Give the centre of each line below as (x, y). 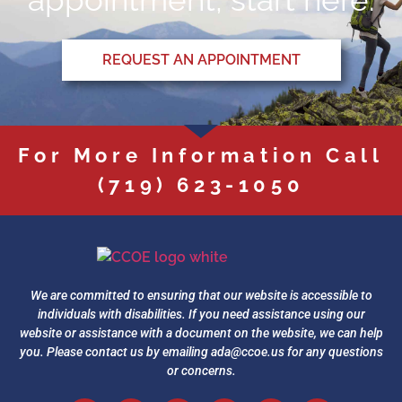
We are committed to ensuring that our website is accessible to (201, 296)
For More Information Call (201, 156)
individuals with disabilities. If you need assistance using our (201, 315)
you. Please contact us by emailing (115, 352)
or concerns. (201, 371)
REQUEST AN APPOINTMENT (201, 59)
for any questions (333, 352)
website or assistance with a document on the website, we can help (201, 333)
